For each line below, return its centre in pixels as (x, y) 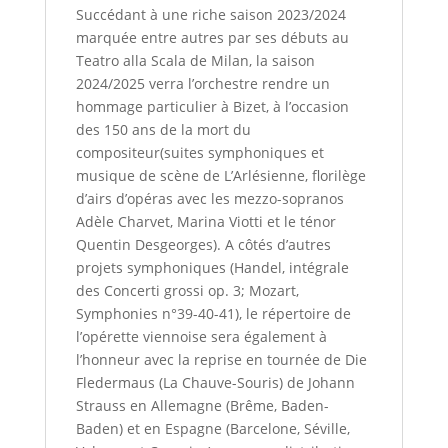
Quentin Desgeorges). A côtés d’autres (203, 245)
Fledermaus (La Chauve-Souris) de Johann (215, 383)
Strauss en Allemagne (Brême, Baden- (202, 406)
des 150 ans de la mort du (163, 130)
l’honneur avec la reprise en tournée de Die (221, 360)
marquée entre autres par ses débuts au (212, 38)
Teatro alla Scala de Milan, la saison (195, 61)
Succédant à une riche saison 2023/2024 (210, 15)
